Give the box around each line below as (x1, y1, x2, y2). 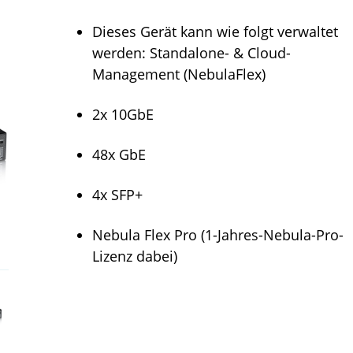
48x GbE (92, 145, 147, 165)
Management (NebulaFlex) (92, 65, 266, 84)
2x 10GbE (92, 105, 154, 124)
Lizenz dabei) (92, 247, 178, 266)
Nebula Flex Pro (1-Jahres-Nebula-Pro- (92, 225, 344, 245)
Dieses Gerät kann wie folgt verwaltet (92, 22, 339, 42)
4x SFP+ (92, 185, 143, 205)
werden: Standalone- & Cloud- (92, 43, 292, 63)
